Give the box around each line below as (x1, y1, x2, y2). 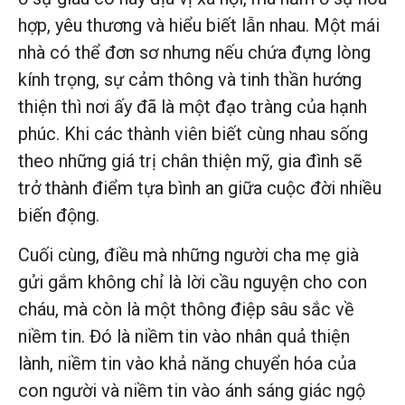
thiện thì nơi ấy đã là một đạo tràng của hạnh (18, 95, 367, 118)
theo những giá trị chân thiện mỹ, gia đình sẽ (18, 149, 363, 172)
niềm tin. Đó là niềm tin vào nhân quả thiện (18, 325, 350, 348)
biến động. (18, 203, 99, 226)
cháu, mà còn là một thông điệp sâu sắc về (18, 298, 354, 321)
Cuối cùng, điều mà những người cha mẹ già (18, 244, 359, 267)
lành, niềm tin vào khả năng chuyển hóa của (18, 353, 356, 375)
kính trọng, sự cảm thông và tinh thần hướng (18, 68, 362, 90)
